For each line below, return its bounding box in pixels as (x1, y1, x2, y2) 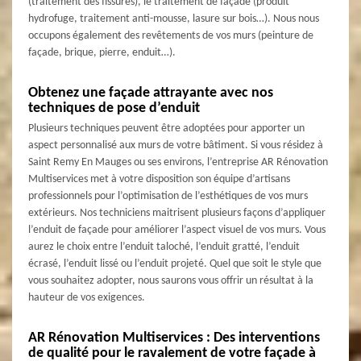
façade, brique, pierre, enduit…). (28, 46, 176, 59)
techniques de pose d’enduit (28, 100, 200, 116)
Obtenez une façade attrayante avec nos (28, 85, 273, 101)
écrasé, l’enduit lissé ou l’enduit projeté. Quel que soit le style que (28, 257, 322, 270)
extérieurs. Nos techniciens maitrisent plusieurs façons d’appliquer (28, 206, 326, 219)
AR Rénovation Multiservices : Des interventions (28, 330, 320, 346)
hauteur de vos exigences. (28, 291, 145, 304)
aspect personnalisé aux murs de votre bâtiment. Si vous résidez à (28, 139, 323, 151)
